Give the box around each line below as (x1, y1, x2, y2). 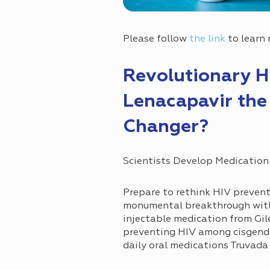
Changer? (123, 118, 209, 137)
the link (189, 34, 225, 45)
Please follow (123, 34, 189, 45)
